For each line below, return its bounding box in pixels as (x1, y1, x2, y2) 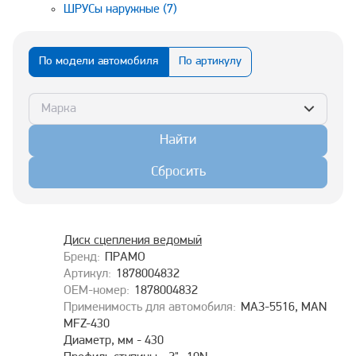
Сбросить (150, 164, 206, 180)
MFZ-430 (64, 318, 110, 331)
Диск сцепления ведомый (64, 234, 202, 247)
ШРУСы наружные (64, 3, 163, 16)
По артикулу (179, 56, 242, 68)
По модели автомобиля (39, 56, 158, 68)
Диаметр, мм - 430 (64, 335, 164, 347)
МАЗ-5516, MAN (241, 301, 327, 314)
